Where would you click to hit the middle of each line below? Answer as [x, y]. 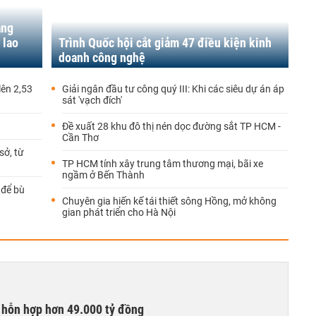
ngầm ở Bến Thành [103, 175]
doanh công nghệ [102, 57]
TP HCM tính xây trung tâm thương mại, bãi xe [163, 163]
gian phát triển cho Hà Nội [119, 212]
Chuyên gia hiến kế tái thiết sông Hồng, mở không [169, 201]
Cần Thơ [80, 137]
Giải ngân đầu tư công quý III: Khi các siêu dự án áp [173, 89]
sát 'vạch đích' [92, 100]
